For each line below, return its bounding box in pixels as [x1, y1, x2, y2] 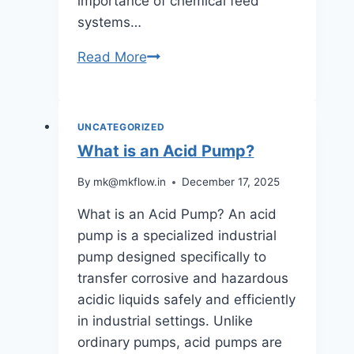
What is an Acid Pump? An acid [77, 206, 277, 223]
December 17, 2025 [181, 175, 280, 189]
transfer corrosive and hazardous [77, 270, 288, 287]
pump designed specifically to [77, 249, 266, 265]
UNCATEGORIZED [77, 120, 165, 133]
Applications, [145, 133, 228, 149]
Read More [77, 48, 147, 65]
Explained [145, 197, 208, 213]
